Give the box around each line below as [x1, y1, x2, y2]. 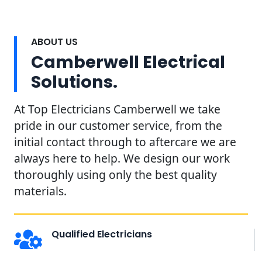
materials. [14, 182, 67, 199]
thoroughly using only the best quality [14, 166, 217, 182]
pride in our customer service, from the [14, 117, 222, 133]
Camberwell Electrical [31, 50, 225, 74]
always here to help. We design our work [14, 150, 230, 166]
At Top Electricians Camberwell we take [14, 101, 220, 117]
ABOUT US [31, 35, 78, 49]
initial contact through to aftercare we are [14, 133, 236, 150]
